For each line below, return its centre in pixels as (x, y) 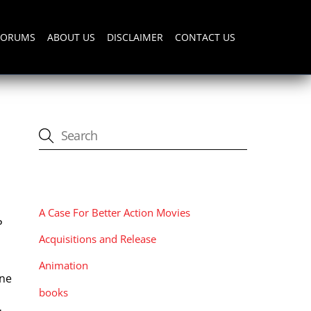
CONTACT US (205, 37)
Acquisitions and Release (98, 239)
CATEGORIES (76, 182)
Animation (64, 266)
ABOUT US (71, 37)
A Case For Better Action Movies (115, 213)
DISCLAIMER (135, 37)
